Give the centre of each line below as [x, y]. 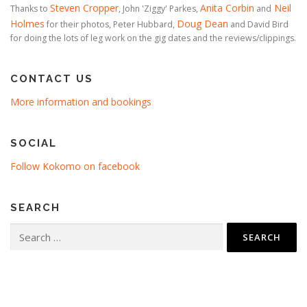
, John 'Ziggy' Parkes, [159, 8]
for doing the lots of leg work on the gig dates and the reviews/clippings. [153, 38]
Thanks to [30, 8]
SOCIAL [34, 143]
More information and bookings [81, 101]
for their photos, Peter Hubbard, [111, 24]
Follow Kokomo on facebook [75, 166]
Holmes [27, 23]
